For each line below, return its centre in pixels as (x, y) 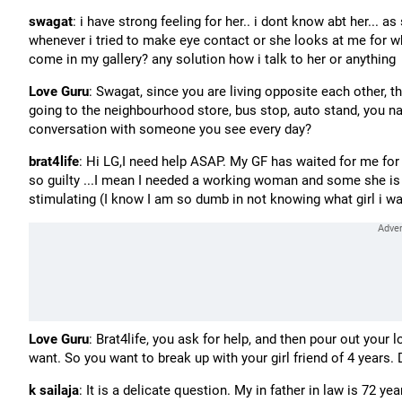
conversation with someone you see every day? (170, 129)
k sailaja (54, 390)
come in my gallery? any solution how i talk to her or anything (212, 59)
